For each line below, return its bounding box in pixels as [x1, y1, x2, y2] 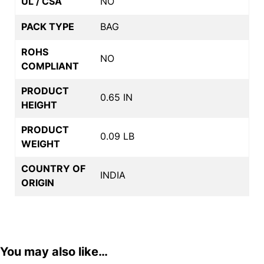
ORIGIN [21, 176, 54, 189]
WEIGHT [21, 137, 60, 150]
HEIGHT [21, 98, 57, 111]
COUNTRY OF [21, 162, 85, 174]
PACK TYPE [21, 20, 74, 32]
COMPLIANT [21, 60, 79, 72]
